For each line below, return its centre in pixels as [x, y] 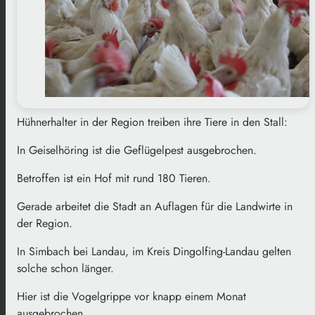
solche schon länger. [65, 268]
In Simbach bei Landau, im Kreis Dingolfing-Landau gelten [154, 251]
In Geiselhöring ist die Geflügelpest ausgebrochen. [137, 150]
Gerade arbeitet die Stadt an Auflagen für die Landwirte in [155, 206]
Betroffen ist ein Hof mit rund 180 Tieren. [114, 178]
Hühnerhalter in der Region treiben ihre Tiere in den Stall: [152, 122]
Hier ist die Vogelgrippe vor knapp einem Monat [131, 296]
